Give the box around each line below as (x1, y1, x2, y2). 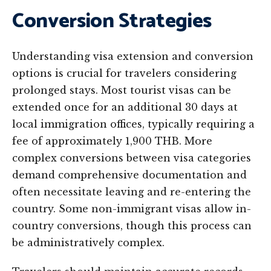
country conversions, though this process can (12, 220, 252, 232)
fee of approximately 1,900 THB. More (12, 135, 212, 147)
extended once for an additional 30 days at (12, 101, 238, 113)
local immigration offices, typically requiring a (12, 118, 255, 130)
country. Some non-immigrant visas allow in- (12, 203, 251, 215)
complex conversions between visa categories (12, 152, 251, 164)
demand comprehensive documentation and (12, 169, 247, 181)
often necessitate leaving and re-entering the (12, 186, 251, 198)
